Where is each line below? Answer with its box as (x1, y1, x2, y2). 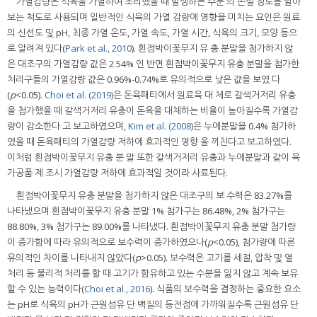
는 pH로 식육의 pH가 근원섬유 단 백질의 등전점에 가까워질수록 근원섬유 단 (7, 297, 299, 311)
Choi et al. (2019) (45, 88, 113, 101)
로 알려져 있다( (7, 41, 65, 54)
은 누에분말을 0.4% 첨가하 (193, 119, 296, 132)
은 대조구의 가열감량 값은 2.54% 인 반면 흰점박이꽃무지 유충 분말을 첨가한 (7, 57, 299, 70)
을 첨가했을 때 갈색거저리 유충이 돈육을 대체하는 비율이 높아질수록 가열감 (7, 103, 298, 117)
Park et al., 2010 (65, 41, 132, 54)
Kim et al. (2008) (128, 119, 193, 132)
